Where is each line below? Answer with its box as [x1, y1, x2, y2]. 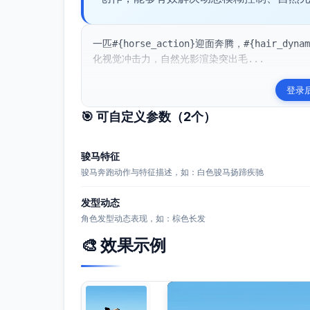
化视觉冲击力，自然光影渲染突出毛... [93, 53, 264, 64]
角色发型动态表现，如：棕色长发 [81, 213, 206, 224]
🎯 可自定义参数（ [81, 109, 183, 124]
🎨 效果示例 [81, 235, 165, 255]
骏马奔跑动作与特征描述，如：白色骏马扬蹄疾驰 [81, 167, 264, 177]
